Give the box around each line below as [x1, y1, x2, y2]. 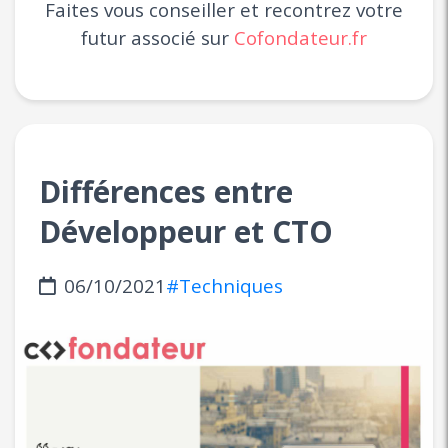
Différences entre [39, 170, 293, 212]
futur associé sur [81, 24, 234, 51]
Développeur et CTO [39, 210, 333, 252]
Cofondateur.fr [234, 24, 367, 51]
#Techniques [166, 272, 283, 299]
